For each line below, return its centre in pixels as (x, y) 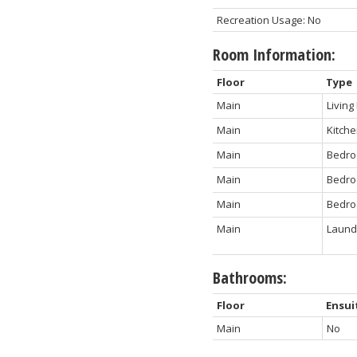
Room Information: (274, 55)
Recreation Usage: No (269, 20)
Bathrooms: (249, 278)
